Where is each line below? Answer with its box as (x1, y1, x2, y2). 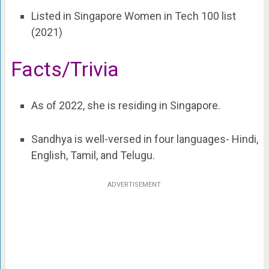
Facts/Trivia (10, 57, 119, 82)
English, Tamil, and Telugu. (31, 148, 155, 162)
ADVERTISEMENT (107, 180, 162, 189)
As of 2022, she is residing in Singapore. (31, 99, 220, 112)
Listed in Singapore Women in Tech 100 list (31, 10, 236, 23)
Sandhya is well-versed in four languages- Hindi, (31, 132, 258, 145)
